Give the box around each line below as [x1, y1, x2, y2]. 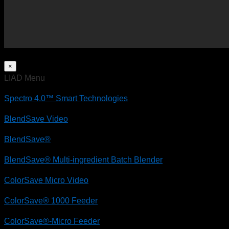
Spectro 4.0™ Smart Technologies [4, 94, 128, 103]
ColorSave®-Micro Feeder [4, 216, 100, 225]
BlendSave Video [4, 114, 68, 123]
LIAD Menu [4, 73, 45, 82]
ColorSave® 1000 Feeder [4, 196, 98, 205]
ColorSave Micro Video [4, 175, 88, 185]
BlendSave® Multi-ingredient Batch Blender [4, 155, 163, 164]
